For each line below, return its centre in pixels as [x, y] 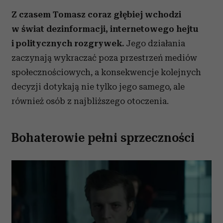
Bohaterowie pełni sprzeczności [103, 138]
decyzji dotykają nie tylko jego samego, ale [98, 87]
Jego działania [155, 43]
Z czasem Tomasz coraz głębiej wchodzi [96, 14]
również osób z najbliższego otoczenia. [90, 101]
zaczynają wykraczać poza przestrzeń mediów [104, 58]
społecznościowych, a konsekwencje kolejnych [106, 72]
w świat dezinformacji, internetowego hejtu [105, 29]
